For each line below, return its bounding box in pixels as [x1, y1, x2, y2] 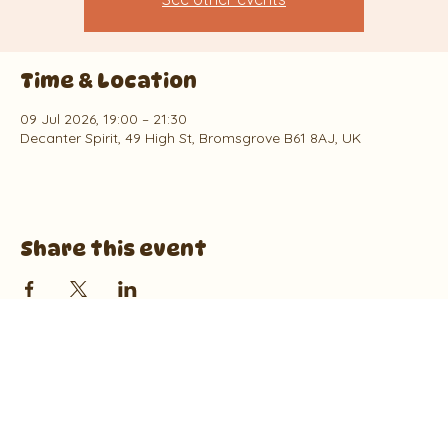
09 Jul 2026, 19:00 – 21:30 [20, 110, 187, 128]
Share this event [20, 237, 207, 261]
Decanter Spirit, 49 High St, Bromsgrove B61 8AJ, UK [20, 129, 361, 147]
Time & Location [20, 69, 197, 93]
